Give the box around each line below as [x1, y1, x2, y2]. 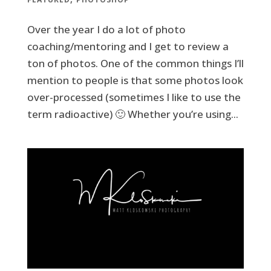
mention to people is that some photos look [27, 73, 243, 88]
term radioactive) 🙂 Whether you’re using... [27, 107, 238, 122]
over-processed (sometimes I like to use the [27, 90, 241, 105]
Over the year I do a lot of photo [27, 22, 186, 37]
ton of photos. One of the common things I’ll [27, 56, 244, 71]
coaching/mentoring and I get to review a [27, 39, 229, 54]
